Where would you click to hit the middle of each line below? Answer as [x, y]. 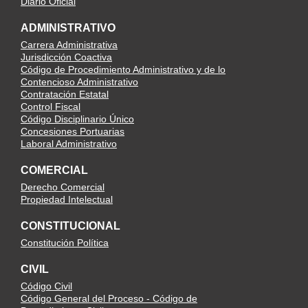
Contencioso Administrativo [79, 82]
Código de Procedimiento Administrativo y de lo [123, 69]
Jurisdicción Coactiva [66, 57]
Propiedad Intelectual [67, 199]
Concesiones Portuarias [73, 131]
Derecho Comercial [63, 187]
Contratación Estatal [65, 94]
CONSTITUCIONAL [70, 226]
